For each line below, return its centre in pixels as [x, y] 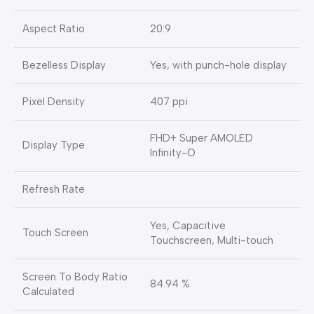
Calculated [48, 292]
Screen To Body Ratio [75, 277]
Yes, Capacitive [188, 226]
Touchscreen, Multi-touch [212, 241]
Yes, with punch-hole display [218, 66]
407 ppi [169, 102]
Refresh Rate [54, 190]
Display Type [54, 145]
